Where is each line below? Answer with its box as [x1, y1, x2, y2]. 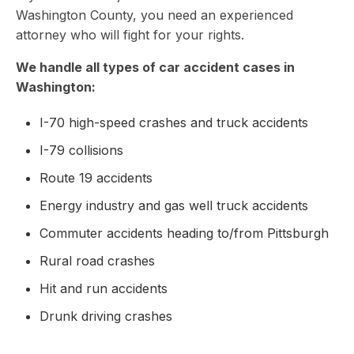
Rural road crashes [40, 253, 155, 269]
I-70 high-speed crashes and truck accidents [40, 115, 308, 130]
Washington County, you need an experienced [16, 7, 293, 23]
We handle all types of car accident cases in [16, 59, 295, 75]
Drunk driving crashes [40, 308, 172, 324]
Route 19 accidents [40, 170, 153, 186]
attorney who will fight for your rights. [16, 27, 244, 43]
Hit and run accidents [40, 281, 168, 296]
